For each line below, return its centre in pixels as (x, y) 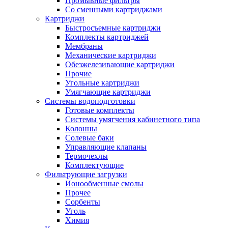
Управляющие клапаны (106, 147)
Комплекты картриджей (107, 37)
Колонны (81, 129)
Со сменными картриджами (114, 9)
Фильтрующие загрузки (86, 174)
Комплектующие (94, 165)
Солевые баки (90, 138)
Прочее (78, 193)
